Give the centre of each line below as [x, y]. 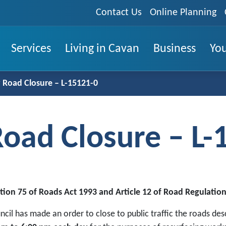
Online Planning [183, 13]
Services [31, 49]
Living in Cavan [102, 49]
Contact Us [119, 13]
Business [175, 49]
